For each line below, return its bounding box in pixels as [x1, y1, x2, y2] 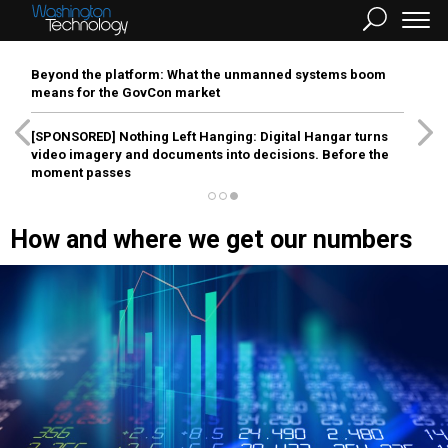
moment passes [31, 165, 131, 180]
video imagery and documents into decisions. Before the [31, 147, 389, 162]
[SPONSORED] [31, 129, 116, 144]
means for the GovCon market [31, 85, 220, 100]
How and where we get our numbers [10, 225, 412, 254]
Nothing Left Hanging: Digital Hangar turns [116, 129, 388, 144]
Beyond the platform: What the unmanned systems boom [31, 67, 386, 82]
